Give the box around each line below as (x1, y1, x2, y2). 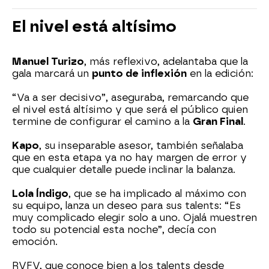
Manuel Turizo (12, 56, 84, 68)
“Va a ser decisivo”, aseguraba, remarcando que (12, 92, 249, 104)
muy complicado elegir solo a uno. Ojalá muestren (12, 212, 257, 224)
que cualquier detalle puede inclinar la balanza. (12, 164, 235, 176)
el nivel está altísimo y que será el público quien (12, 104, 248, 116)
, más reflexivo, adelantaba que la (84, 56, 248, 68)
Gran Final (193, 116, 243, 128)
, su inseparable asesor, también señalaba (39, 140, 243, 152)
